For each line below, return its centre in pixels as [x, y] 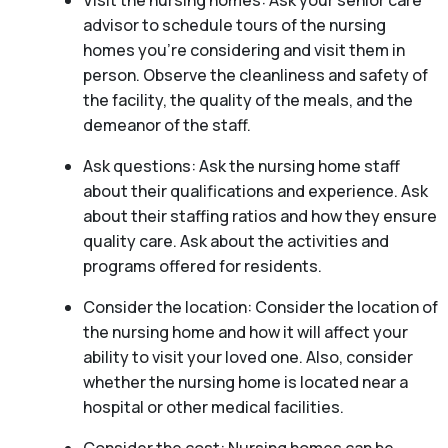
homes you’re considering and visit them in [243, 50]
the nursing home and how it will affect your [245, 332]
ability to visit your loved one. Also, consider [247, 357]
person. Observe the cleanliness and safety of [255, 75]
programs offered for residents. [202, 266]
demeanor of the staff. [166, 125]
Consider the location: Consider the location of [260, 307]
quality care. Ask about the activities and [235, 241]
